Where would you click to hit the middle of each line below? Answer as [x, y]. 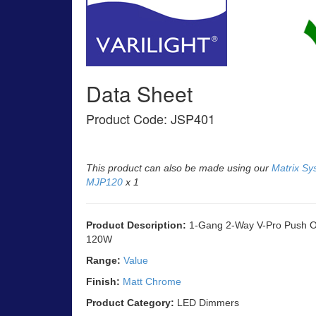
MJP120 [104, 182]
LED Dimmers [207, 302]
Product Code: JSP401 [151, 118]
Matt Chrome [152, 281]
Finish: [103, 281]
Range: [103, 260]
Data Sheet [139, 93]
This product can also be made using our [179, 168]
